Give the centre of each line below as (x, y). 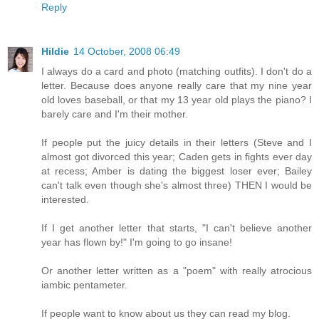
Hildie (55, 52)
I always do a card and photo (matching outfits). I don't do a (177, 72)
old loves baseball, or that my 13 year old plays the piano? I (177, 100)
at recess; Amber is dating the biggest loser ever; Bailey (177, 171)
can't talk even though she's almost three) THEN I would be (177, 185)
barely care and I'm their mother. (115, 114)
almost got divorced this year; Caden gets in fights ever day (177, 157)
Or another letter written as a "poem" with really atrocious (177, 271)
